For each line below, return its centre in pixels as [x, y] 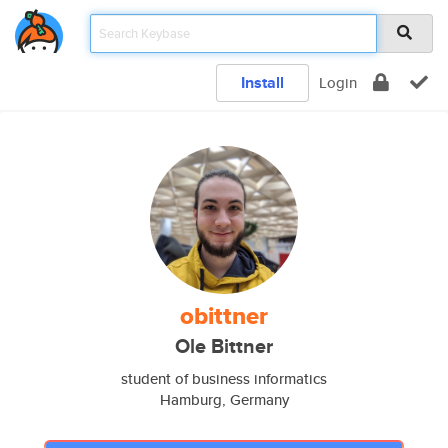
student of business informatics [224, 378]
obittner [224, 316]
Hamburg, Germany [224, 399]
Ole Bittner [224, 346]
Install [262, 82]
